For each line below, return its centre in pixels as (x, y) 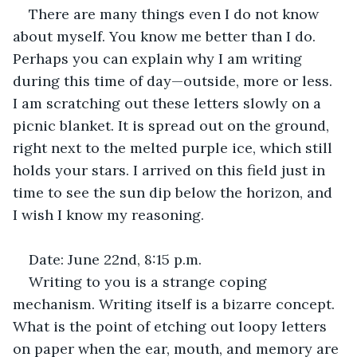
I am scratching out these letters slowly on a (169, 103)
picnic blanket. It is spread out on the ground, (173, 125)
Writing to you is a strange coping (150, 281)
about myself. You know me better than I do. (166, 36)
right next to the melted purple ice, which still (175, 147)
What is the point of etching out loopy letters (172, 326)
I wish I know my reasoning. (108, 214)
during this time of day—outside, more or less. (175, 80)
